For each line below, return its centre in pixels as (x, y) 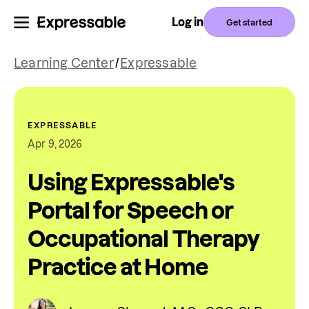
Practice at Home (118, 267)
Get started (249, 22)
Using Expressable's (131, 182)
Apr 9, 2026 (55, 144)
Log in (188, 22)
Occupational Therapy (143, 239)
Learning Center (64, 63)
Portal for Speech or (130, 211)
